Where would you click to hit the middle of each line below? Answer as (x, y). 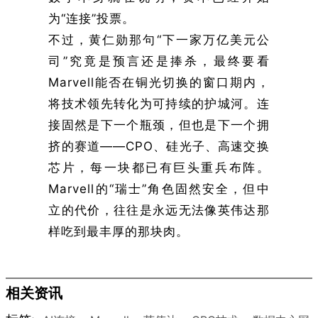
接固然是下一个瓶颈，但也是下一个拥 (159, 125)
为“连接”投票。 (92, 18)
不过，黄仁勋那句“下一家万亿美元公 (159, 39)
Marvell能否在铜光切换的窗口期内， (159, 82)
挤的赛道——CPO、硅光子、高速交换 (159, 146)
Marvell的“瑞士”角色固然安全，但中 (159, 188)
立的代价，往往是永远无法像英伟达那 (159, 210)
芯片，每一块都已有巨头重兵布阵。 (159, 167)
